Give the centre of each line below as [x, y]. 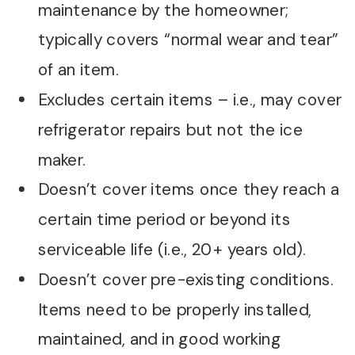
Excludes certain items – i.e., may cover [190, 100]
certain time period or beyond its [164, 220]
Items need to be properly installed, [175, 309]
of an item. [78, 70]
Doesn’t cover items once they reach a [189, 190]
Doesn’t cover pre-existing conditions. [186, 279]
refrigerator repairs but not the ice [170, 130]
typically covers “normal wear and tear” [188, 40]
